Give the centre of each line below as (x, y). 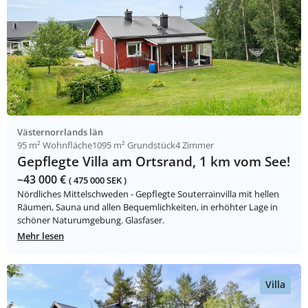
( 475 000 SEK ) (98, 180)
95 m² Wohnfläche (55, 145)
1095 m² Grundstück (134, 145)
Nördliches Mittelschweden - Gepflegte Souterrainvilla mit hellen (148, 194)
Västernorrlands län (60, 132)
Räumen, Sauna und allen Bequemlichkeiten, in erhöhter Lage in (147, 207)
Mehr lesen (41, 236)
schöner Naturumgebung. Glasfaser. (91, 220)
